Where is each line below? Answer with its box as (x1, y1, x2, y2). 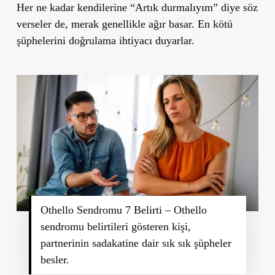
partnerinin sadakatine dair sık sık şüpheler (40, 236, 231, 249)
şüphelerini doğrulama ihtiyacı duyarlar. (16, 34, 195, 47)
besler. (40, 253, 69, 266)
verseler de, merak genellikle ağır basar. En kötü (16, 17, 233, 30)
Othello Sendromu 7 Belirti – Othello (40, 203, 207, 216)
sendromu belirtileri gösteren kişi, (40, 220, 191, 233)
